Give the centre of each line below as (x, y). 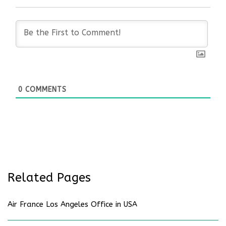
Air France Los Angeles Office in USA (72, 205)
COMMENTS (45, 89)
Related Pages (49, 178)
